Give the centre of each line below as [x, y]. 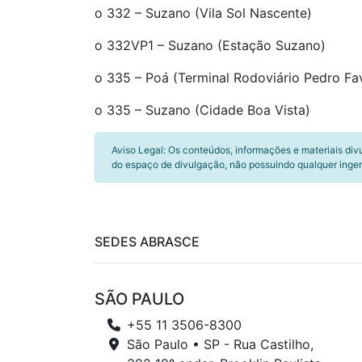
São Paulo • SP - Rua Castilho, [220, 344]
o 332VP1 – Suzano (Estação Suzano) [210, 45]
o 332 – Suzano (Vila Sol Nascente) [203, 13]
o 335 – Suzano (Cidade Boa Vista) [202, 110]
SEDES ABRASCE [147, 242]
